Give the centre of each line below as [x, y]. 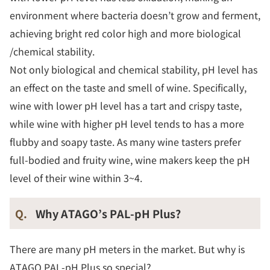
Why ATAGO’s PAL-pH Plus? [108, 214]
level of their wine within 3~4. [76, 178]
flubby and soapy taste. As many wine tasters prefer [125, 142]
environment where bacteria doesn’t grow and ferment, [135, 15]
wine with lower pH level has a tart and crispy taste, [126, 106]
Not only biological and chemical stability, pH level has [133, 70]
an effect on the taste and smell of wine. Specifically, [128, 88]
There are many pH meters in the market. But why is [127, 249]
